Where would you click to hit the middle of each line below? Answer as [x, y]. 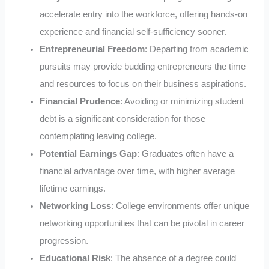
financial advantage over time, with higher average [138, 171]
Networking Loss [76, 206]
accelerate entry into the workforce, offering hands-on [144, 14]
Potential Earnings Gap [89, 153]
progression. [64, 240]
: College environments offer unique [180, 206]
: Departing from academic [197, 49]
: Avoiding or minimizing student [182, 101]
